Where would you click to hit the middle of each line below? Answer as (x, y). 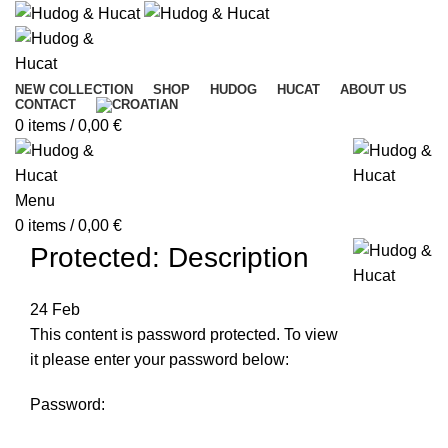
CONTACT (45, 105)
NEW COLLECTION (74, 90)
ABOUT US (373, 90)
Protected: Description (169, 258)
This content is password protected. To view (184, 335)
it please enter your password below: (159, 360)
